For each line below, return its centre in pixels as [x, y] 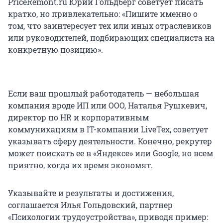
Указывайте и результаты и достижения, [91, 193]
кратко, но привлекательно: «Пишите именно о [103, 13]
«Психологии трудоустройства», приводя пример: [108, 217]
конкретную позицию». [56, 49]
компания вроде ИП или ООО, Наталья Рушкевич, [108, 105]
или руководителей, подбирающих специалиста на [111, 37]
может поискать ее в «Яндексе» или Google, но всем [111, 153]
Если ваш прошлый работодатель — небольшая [104, 93]
